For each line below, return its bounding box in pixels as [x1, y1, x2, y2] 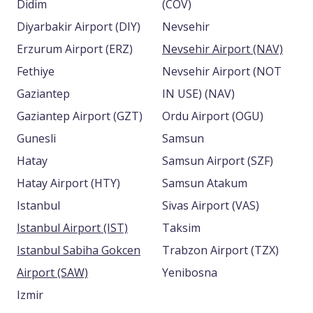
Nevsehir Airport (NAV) [253, 41, 283, 57]
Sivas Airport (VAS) [232, 198, 259, 213]
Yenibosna [162, 265, 217, 280]
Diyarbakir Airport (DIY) [115, 19, 140, 34]
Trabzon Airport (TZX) [251, 242, 279, 258]
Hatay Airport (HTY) [91, 175, 120, 191]
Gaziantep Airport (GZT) [113, 108, 143, 124]
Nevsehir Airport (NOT [162, 64, 282, 79]
